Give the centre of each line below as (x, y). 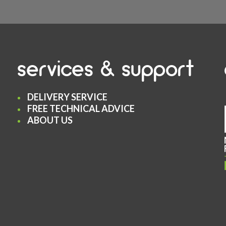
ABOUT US (50, 120)
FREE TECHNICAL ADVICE (81, 108)
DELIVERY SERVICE (67, 97)
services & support (105, 68)
